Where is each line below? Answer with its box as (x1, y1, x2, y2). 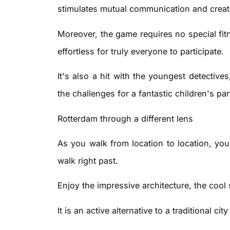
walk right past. (57, 155, 118, 166)
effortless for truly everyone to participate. (57, 46, 224, 56)
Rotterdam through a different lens (57, 113, 193, 124)
